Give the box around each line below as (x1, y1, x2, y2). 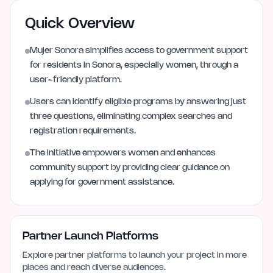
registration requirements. (30, 127, 136, 135)
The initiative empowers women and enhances (30, 149, 216, 157)
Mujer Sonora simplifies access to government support (30, 46, 248, 55)
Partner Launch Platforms (23, 231, 158, 241)
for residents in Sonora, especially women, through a (30, 61, 238, 69)
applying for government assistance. (30, 178, 174, 186)
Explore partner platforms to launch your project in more (23, 251, 247, 260)
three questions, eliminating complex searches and (30, 112, 232, 121)
